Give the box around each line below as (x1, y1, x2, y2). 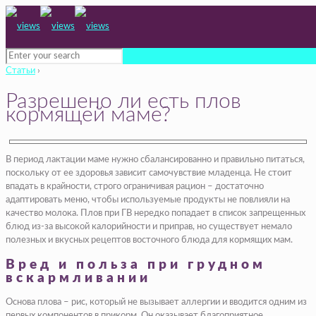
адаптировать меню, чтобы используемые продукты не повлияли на (6, 195, 290, 205)
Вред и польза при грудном (6, 257, 266, 272)
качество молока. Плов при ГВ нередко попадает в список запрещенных (6, 208, 305, 218)
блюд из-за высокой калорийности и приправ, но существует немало (6, 221, 292, 231)
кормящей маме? (6, 104, 171, 126)
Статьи (6, 66, 35, 75)
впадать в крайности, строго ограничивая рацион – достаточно (6, 181, 264, 191)
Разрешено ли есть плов (6, 90, 241, 112)
